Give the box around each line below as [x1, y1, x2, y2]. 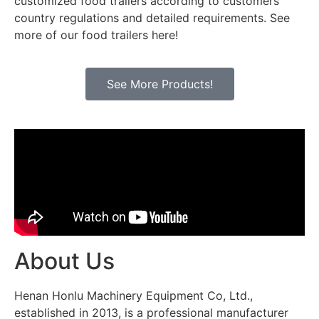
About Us [14, 247, 115, 276]
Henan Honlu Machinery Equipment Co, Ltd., [14, 288, 253, 303]
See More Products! [106, 77, 213, 92]
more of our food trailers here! [14, 28, 178, 42]
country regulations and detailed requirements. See [14, 11, 290, 25]
